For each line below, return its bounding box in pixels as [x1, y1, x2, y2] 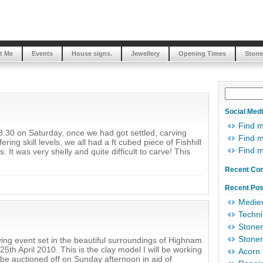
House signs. [72, 50, 112, 57]
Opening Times [178, 50, 226, 57]
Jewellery [131, 50, 160, 57]
